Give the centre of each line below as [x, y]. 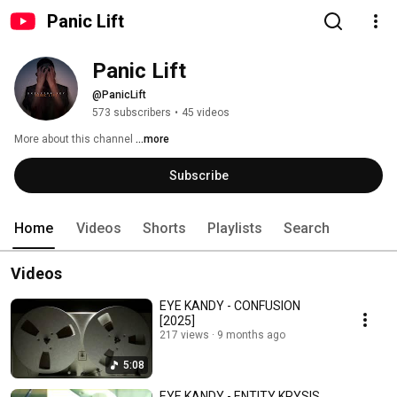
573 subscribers [132, 113]
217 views [184, 335]
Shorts [164, 228]
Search [307, 228]
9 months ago [251, 335]
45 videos [206, 113]
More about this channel [74, 139]
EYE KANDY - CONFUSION [230, 306]
